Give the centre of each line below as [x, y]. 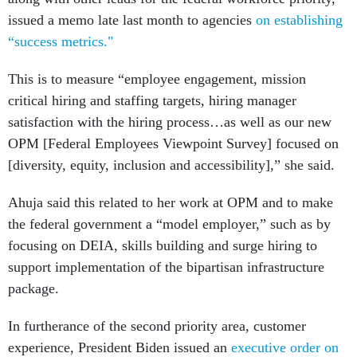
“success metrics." [61, 42]
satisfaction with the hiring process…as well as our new [170, 122]
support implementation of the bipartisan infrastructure [166, 267]
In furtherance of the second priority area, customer [157, 326]
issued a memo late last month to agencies [132, 20]
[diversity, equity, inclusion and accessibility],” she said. [173, 165]
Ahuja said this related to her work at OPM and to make [171, 203]
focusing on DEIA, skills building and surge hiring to [163, 246]
